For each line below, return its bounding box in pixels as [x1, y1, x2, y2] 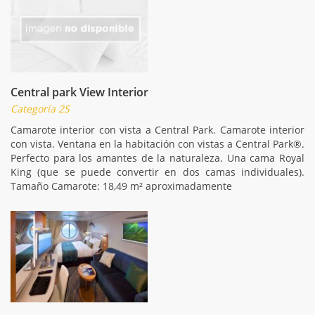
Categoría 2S [11, 101, 70, 115]
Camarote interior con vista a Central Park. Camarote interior [11, 122, 304, 136]
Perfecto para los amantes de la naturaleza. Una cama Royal [11, 150, 304, 165]
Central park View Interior [11, 84, 148, 100]
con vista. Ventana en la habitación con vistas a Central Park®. [11, 136, 304, 150]
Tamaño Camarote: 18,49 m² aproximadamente [11, 179, 232, 193]
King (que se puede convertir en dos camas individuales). [11, 165, 304, 179]
